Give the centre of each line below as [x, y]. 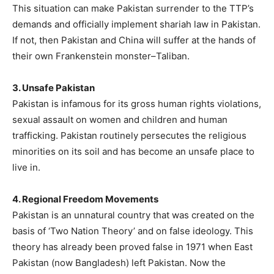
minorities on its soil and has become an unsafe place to [133, 151]
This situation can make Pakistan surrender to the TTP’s [133, 8]
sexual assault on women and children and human [120, 119]
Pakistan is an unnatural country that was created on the [133, 215]
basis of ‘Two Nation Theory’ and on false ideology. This [133, 231]
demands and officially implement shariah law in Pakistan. [136, 24]
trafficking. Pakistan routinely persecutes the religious [129, 135]
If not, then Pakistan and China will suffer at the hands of [134, 40]
